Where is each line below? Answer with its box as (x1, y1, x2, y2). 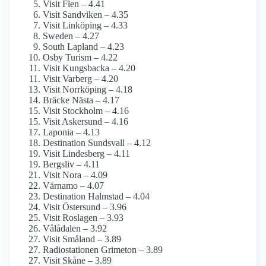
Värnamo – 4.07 (43, 180, 104, 191)
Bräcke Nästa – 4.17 (43, 95, 119, 106)
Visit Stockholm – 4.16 (43, 106, 129, 116)
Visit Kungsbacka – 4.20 (43, 63, 135, 74)
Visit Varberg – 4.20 (43, 74, 118, 84)
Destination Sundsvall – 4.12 (43, 138, 151, 148)
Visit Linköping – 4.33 (43, 20, 128, 31)
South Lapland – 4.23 (43, 42, 124, 52)
